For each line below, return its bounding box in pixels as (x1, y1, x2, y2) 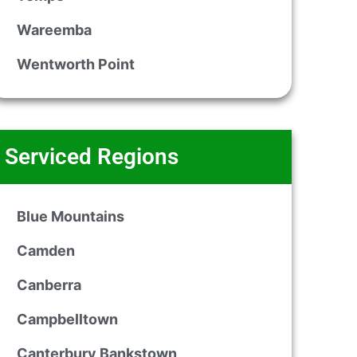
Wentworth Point (16, 56, 135, 73)
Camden (16, 242, 75, 259)
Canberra (16, 277, 81, 293)
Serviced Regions (4, 143, 178, 170)
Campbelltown (16, 311, 118, 328)
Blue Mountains (16, 208, 124, 225)
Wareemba (16, 22, 92, 38)
